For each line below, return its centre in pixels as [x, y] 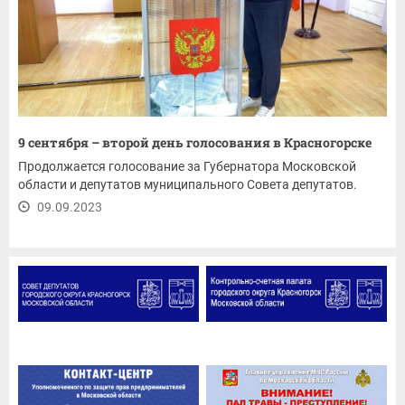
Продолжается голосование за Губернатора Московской [187, 166]
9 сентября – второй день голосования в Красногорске [196, 142]
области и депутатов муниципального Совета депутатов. [189, 184]
